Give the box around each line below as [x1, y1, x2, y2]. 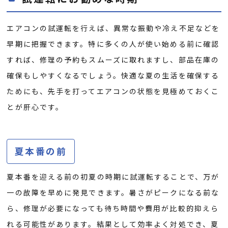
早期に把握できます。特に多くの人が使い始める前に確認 [7, 39, 220, 49]
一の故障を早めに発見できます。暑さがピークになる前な [7, 187, 220, 198]
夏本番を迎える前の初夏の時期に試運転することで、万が [7, 172, 220, 182]
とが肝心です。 [7, 102, 64, 112]
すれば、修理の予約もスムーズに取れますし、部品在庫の [7, 54, 220, 65]
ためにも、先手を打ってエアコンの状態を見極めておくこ [7, 86, 220, 97]
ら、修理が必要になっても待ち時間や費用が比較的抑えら [7, 203, 219, 214]
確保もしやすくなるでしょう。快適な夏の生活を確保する [7, 70, 220, 81]
